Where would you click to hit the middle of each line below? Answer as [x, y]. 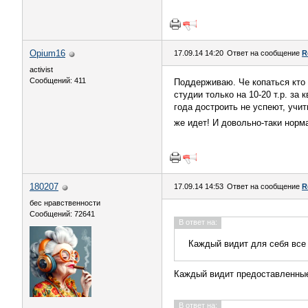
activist [41, 69]
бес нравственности [65, 203]
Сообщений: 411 [58, 80]
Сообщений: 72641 [62, 214]
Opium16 [47, 53]
